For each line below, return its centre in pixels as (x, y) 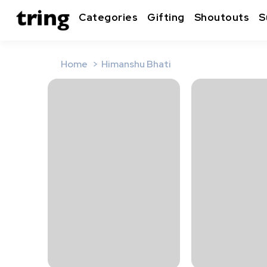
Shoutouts (221, 18)
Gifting (166, 18)
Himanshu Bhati (136, 64)
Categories (108, 18)
